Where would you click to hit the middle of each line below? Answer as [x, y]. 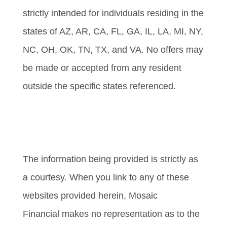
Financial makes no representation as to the [111, 214]
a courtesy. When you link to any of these [106, 178]
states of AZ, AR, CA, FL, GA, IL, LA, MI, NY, [113, 32]
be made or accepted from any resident [102, 68]
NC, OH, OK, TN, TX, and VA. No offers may [113, 50]
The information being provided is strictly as [110, 159]
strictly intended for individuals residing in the [113, 13]
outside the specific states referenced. [99, 86]
